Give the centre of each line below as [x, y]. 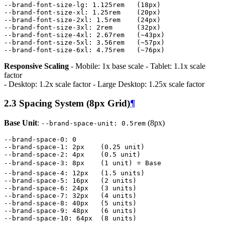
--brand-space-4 [34, 173]
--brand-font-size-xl [44, 12]
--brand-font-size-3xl [46, 27]
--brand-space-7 [34, 196]
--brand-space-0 [34, 140]
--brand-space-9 [34, 211]
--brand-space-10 [36, 218]
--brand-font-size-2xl [46, 20]
